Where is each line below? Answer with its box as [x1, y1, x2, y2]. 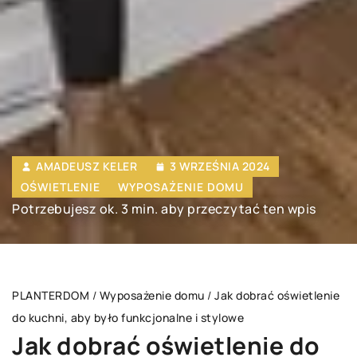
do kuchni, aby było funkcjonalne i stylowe [12, 310, 244, 326]
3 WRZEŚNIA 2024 [170, 159, 270, 175]
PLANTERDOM [12, 288, 89, 304]
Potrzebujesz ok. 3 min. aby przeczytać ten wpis [12, 200, 316, 218]
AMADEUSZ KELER [36, 159, 137, 175]
